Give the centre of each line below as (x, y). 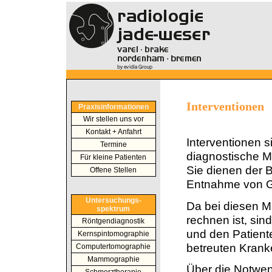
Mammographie (113, 259)
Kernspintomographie (113, 234)
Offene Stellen (113, 170)
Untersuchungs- (113, 200)
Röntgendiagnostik (113, 221)
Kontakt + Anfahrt (113, 132)
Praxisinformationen (113, 107)
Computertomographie (113, 246)
